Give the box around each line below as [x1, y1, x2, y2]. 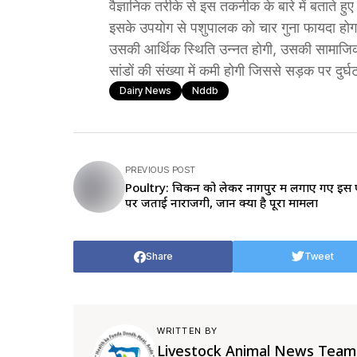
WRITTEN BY [157, 325, 218, 336]
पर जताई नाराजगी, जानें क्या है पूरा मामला [125, 194, 318, 210]
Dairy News [120, 84, 171, 96]
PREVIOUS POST [125, 164, 196, 175]
